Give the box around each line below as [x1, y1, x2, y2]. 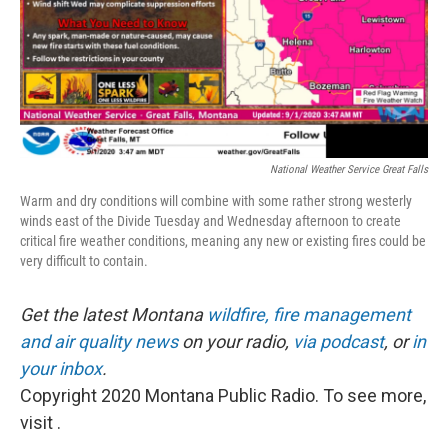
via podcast [293, 331, 384, 353]
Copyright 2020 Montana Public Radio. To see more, [20, 385, 426, 407]
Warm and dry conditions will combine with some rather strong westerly [20, 193, 412, 210]
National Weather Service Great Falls [270, 163, 428, 177]
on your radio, [178, 331, 293, 353]
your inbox [20, 358, 102, 380]
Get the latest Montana [20, 304, 207, 326]
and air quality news [20, 331, 178, 353]
